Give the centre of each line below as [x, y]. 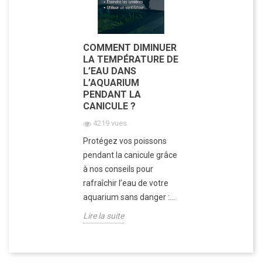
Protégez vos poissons [125, 141]
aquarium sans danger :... [129, 197]
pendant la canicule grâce [130, 155]
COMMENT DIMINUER [130, 48]
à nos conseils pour [118, 169]
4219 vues [110, 123]
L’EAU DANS [110, 71]
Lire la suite [104, 216]
